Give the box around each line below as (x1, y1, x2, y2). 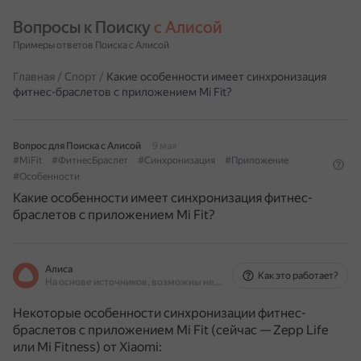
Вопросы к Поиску (13, 18, 154, 37)
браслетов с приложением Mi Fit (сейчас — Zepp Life (13, 322, 328, 338)
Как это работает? (258, 270, 338, 281)
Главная (13, 70, 55, 83)
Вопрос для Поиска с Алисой (13, 140, 141, 151)
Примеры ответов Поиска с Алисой (13, 39, 169, 51)
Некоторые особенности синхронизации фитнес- (13, 305, 306, 321)
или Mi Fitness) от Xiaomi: (13, 339, 162, 355)
